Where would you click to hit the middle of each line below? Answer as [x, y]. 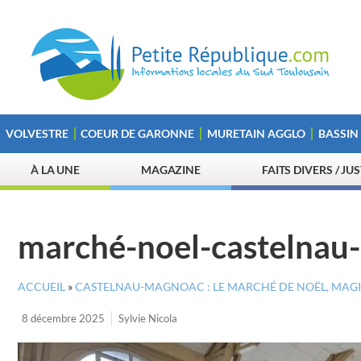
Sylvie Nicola [148, 318]
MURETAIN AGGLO [256, 133]
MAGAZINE [171, 170]
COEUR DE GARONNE [138, 133]
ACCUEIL [41, 287]
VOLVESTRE [37, 133]
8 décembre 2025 [63, 318]
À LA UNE [55, 170]
